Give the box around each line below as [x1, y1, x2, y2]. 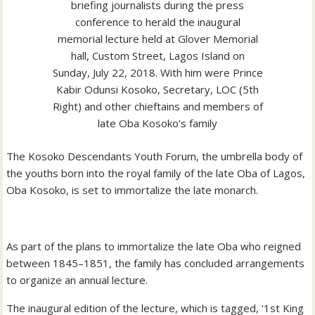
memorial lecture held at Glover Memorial [57, 32, 258, 46]
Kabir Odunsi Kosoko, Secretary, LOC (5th [56, 82, 259, 97]
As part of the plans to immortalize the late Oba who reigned [6, 238, 302, 253]
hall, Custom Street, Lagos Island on [70, 49, 245, 63]
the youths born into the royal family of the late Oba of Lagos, [6, 165, 306, 180]
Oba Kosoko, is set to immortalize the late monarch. [6, 182, 259, 197]
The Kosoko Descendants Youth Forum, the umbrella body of [6, 148, 303, 163]
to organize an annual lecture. [6, 272, 148, 287]
